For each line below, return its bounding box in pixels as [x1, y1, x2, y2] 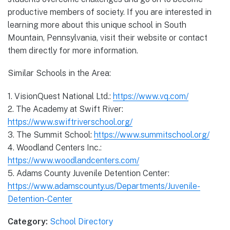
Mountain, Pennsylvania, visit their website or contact [8, 33, 207, 43]
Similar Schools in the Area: [8, 68, 111, 79]
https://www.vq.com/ [113, 91, 188, 101]
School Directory [50, 216, 113, 226]
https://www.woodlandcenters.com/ [8, 155, 139, 165]
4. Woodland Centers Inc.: [8, 142, 102, 152]
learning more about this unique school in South [8, 20, 186, 30]
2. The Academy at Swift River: [8, 104, 123, 114]
